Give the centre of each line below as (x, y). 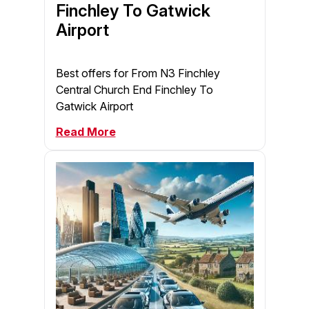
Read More (86, 132)
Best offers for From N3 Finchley (138, 73)
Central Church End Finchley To (134, 90)
